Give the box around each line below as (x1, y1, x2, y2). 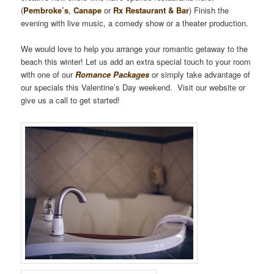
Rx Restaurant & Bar (113, 4, 190, 16)
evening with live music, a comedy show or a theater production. (21, 17, 249, 29)
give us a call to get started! (21, 94, 120, 106)
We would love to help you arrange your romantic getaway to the (21, 42, 248, 54)
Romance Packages (73, 68, 150, 80)
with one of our (21, 68, 73, 80)
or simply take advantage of (149, 68, 251, 80)
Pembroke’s (23, 4, 69, 16)
